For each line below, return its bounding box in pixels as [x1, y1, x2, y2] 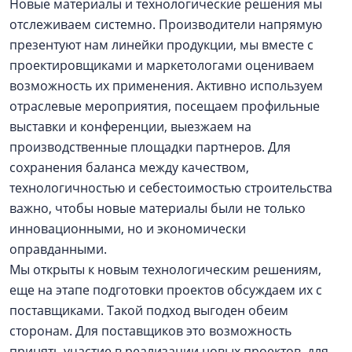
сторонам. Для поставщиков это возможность [9, 321, 291, 339]
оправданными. [9, 240, 113, 258]
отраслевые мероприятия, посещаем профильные [9, 97, 320, 115]
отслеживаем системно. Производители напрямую [9, 15, 322, 33]
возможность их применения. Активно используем [9, 76, 323, 94]
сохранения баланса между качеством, [9, 158, 249, 176]
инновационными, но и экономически [9, 219, 246, 237]
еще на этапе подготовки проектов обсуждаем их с [9, 280, 322, 299]
